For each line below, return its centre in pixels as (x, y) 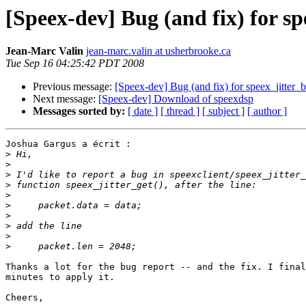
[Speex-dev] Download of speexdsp (176, 99)
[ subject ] (223, 111)
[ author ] (267, 111)
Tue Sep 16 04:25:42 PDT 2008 (75, 64)
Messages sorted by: (79, 111)
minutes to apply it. (60, 277)
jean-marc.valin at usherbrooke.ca (158, 51)
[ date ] (143, 111)
